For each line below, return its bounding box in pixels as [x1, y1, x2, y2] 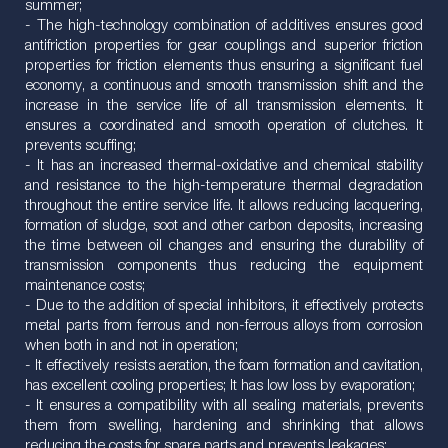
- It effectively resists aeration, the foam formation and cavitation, [25, 358, 423, 374]
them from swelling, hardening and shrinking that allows [25, 418, 423, 434]
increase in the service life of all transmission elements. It [25, 98, 423, 114]
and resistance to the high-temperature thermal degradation [25, 178, 423, 194]
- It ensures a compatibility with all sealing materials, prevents [25, 398, 423, 414]
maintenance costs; [25, 278, 145, 294]
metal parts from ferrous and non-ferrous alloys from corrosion [25, 318, 423, 334]
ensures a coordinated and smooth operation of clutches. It [25, 118, 423, 134]
